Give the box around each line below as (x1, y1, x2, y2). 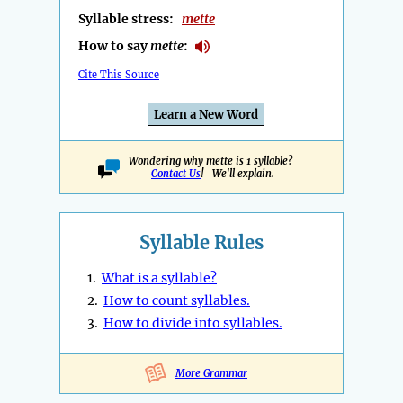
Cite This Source (78, 68, 159, 82)
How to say (78, 38, 150, 55)
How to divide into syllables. (103, 315, 282, 332)
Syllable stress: (78, 11, 182, 28)
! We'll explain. (201, 167, 274, 181)
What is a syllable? (102, 270, 217, 287)
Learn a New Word (154, 107, 258, 123)
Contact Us (151, 167, 201, 181)
